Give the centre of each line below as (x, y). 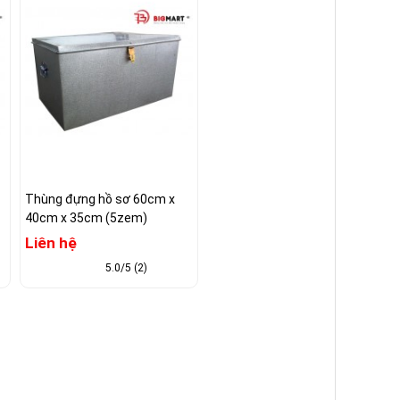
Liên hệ (51, 243)
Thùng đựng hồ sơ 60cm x (100, 200)
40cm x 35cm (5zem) (86, 218)
